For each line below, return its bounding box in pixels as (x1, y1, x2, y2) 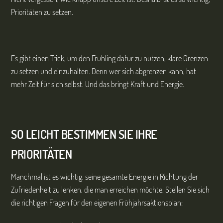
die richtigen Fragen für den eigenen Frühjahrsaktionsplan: (11, 198, 183, 208)
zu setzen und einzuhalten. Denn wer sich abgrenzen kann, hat (11, 66, 197, 77)
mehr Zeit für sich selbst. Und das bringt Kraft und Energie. (11, 79, 185, 90)
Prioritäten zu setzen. (11, 6, 74, 17)
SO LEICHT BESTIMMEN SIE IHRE (11, 126, 157, 142)
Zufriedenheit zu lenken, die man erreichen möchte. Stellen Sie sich (11, 185, 210, 195)
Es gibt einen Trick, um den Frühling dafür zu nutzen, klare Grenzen (11, 53, 209, 64)
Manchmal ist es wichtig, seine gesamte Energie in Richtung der (11, 172, 199, 182)
